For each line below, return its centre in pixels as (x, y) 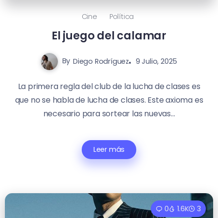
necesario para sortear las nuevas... (109, 113)
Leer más (109, 149)
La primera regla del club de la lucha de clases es (109, 86)
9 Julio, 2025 (156, 61)
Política (122, 16)
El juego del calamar (109, 35)
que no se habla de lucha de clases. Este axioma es (109, 100)
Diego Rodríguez (101, 61)
